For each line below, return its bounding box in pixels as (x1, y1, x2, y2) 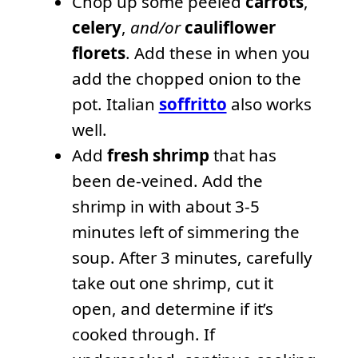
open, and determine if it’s (71, 296, 273, 320)
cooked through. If (71, 322, 215, 345)
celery (71, 15, 121, 38)
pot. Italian (71, 92, 159, 115)
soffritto (158, 92, 227, 115)
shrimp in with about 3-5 (71, 194, 260, 217)
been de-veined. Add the (71, 169, 263, 192)
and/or (129, 15, 181, 38)
